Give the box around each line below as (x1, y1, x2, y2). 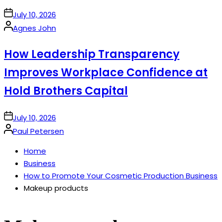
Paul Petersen (13, 126, 64, 137)
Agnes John (13, 23, 56, 34)
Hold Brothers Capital (4, 83, 128, 99)
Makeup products (24, 183, 88, 194)
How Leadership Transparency (4, 47, 179, 62)
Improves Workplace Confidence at (4, 65, 208, 81)
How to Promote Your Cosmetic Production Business (24, 170, 218, 181)
